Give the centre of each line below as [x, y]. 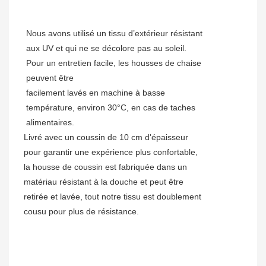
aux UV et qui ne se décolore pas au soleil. [106, 48]
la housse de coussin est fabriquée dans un [105, 167]
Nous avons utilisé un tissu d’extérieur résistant [114, 34]
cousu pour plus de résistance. [81, 212]
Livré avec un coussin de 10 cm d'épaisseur [106, 137]
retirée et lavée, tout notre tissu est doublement [113, 197]
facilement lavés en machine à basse [96, 93]
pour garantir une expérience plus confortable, [111, 152]
